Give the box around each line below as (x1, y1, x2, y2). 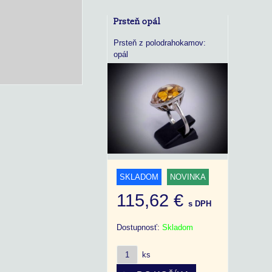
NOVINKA (170, 172, 206, 182)
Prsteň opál (114, 16, 160, 27)
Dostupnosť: (117, 222, 162, 232)
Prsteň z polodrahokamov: (114, 38, 206, 47)
